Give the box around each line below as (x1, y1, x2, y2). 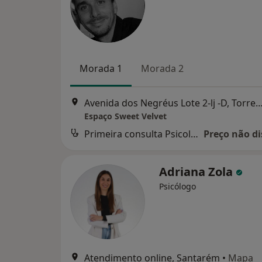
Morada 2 (141, 62, 184, 75)
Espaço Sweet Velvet (84, 111, 167, 122)
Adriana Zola (159, 164, 236, 180)
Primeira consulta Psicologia (191, 127, 198, 141)
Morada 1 (80, 62, 122, 75)
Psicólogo (159, 181, 196, 192)
